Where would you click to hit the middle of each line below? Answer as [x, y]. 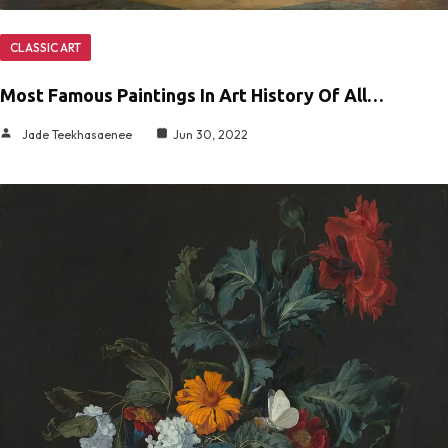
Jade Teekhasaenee [77, 134]
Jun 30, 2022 [210, 134]
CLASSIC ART [45, 47]
